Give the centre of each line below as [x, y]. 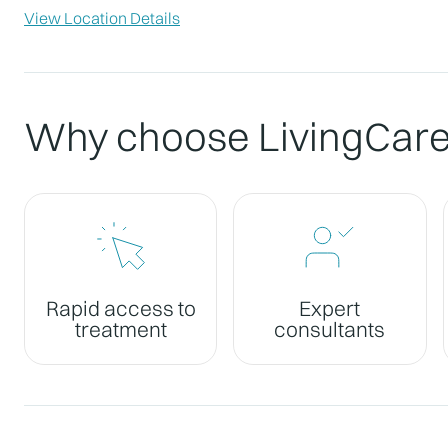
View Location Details [102, 18]
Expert [330, 308]
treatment [120, 329]
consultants [330, 329]
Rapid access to [120, 308]
